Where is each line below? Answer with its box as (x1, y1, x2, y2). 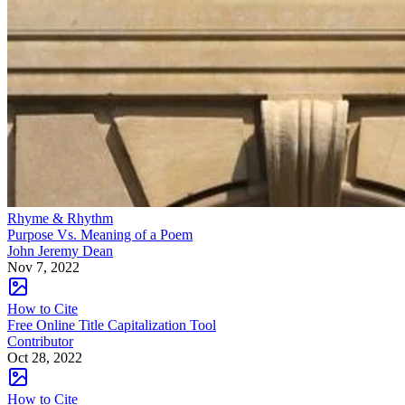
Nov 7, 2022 (7, 259, 80, 276)
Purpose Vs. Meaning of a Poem (7, 227, 193, 243)
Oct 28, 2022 (7, 350, 82, 366)
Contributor (7, 334, 73, 350)
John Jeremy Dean (7, 243, 113, 259)
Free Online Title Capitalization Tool (7, 317, 216, 334)
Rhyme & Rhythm (7, 211, 113, 227)
